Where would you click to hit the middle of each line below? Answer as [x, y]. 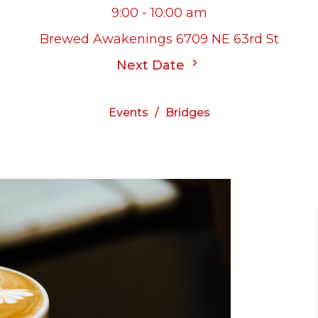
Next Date [152, 65]
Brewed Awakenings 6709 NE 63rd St [159, 39]
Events [128, 113]
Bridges [187, 113]
